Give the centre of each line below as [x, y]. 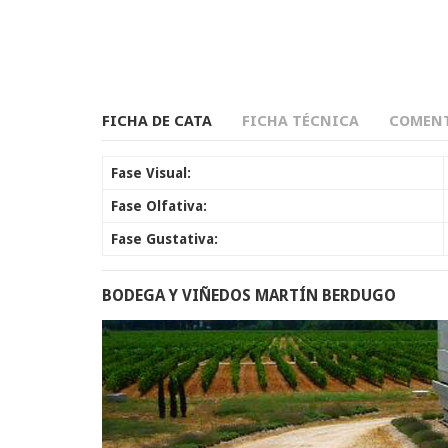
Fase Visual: [151, 172]
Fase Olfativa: [159, 205]
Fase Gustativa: [164, 238]
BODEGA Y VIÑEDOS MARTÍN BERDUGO [249, 295]
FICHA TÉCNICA [300, 120]
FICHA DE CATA [157, 120]
